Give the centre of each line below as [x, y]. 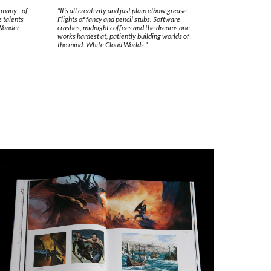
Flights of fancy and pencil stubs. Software [119, 19]
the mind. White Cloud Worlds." [102, 45]
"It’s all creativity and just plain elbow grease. [123, 11]
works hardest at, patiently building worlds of [123, 36]
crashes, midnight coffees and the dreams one [123, 28]
